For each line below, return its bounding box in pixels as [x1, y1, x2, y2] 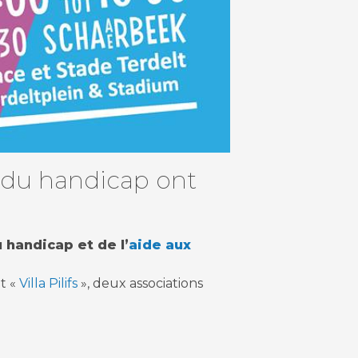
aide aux [129, 237, 191, 253]
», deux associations [78, 275, 203, 291]
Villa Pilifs [16, 275, 78, 291]
